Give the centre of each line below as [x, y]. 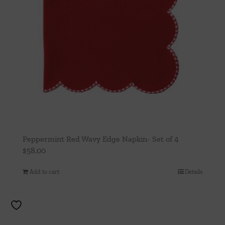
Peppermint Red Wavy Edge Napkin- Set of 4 [101, 139]
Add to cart [44, 172]
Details [194, 172]
